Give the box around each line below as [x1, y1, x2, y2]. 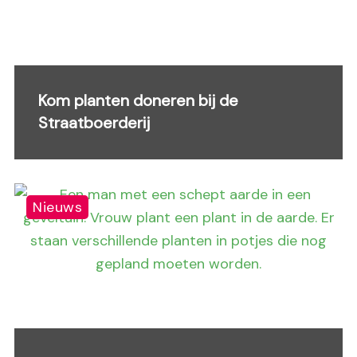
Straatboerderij [38, 112, 150, 133]
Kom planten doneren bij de [38, 90, 238, 111]
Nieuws [33, 198, 83, 217]
